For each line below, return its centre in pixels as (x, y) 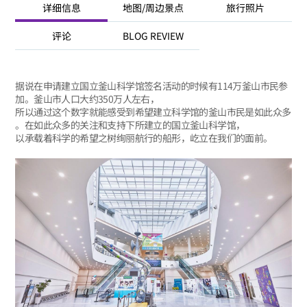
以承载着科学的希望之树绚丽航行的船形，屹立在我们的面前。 (144, 137)
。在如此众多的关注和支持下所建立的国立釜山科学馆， (130, 124)
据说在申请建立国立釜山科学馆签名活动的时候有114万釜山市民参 (151, 85)
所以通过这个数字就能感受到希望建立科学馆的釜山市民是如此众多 (153, 111)
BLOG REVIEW (153, 36)
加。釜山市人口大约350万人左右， (87, 98)
